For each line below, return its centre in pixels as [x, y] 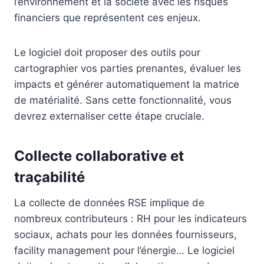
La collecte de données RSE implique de [109, 203]
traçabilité [49, 177]
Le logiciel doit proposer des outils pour [107, 53]
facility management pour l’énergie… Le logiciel [124, 251]
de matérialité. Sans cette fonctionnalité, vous [123, 100]
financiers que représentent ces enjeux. [108, 18]
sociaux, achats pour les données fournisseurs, [126, 235]
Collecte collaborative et [99, 156]
